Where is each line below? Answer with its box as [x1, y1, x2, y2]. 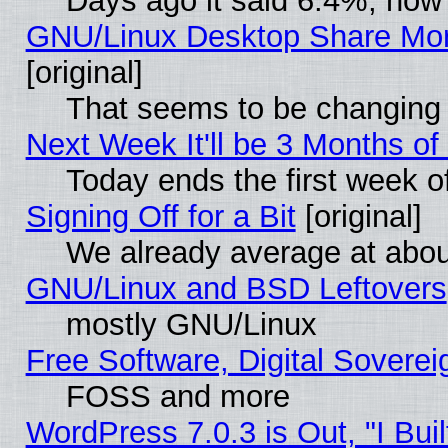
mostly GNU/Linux [65, 306, 317, 342]
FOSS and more [65, 378, 290, 414]
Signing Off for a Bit [25, 198, 296, 234]
